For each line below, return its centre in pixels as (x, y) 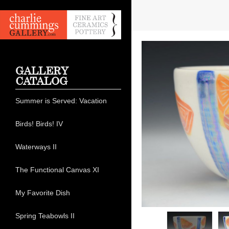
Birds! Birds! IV (39, 124)
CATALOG (41, 81)
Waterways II (36, 147)
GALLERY (42, 71)
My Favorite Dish (43, 193)
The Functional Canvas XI (57, 170)
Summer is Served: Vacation (61, 101)
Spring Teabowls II (45, 216)
